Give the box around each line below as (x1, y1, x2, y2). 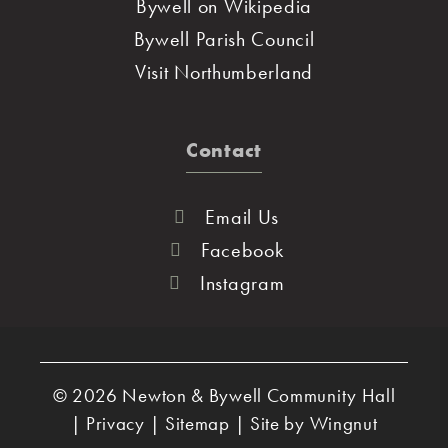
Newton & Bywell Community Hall (122, 382, 396, 408)
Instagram (200, 269, 285, 296)
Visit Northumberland (135, 58, 313, 85)
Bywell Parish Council (133, 25, 315, 52)
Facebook (200, 236, 284, 263)
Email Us (205, 203, 280, 230)
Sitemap (164, 410, 230, 436)
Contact (186, 136, 262, 163)
